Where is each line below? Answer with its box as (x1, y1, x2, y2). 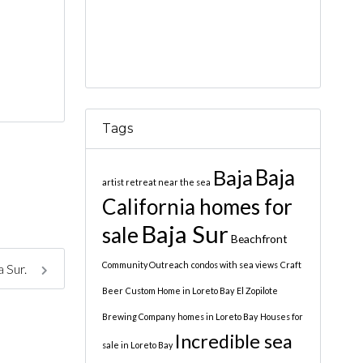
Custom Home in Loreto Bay (125, 284, 234, 296)
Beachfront (230, 231, 288, 246)
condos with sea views (190, 258, 278, 270)
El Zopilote (236, 284, 278, 296)
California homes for (101, 193, 293, 220)
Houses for (259, 310, 303, 322)
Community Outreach (101, 258, 189, 270)
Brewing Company (101, 310, 175, 322)
